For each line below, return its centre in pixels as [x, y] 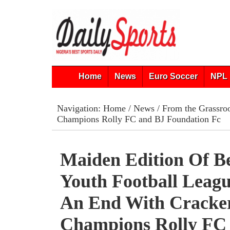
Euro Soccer [173, 76]
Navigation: [80, 108]
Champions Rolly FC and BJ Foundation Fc [139, 119]
